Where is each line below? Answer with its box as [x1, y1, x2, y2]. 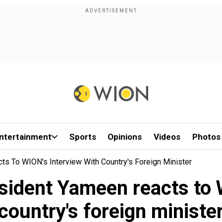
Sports [69, 132, 96, 142]
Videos [154, 132, 181, 142]
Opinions [108, 132, 142, 142]
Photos [192, 132, 221, 142]
